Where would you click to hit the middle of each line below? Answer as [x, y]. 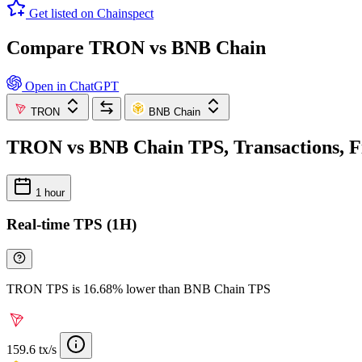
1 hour [48, 192]
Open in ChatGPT [71, 86]
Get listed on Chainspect [91, 13]
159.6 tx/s [32, 349]
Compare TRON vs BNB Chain [136, 47]
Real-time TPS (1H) [72, 225]
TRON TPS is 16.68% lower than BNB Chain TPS [139, 289]
